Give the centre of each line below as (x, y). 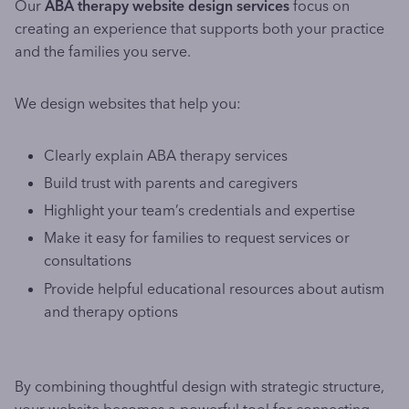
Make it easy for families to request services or (197, 238)
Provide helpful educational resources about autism (214, 288)
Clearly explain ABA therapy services (166, 155)
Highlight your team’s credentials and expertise (199, 210)
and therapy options (111, 311)
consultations (88, 261)
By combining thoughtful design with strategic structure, (199, 386)
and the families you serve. (103, 51)
